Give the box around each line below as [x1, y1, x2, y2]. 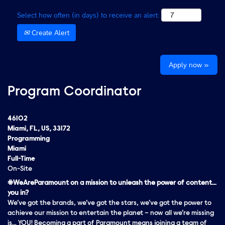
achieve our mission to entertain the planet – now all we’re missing [8, 210, 214, 217]
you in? [8, 190, 29, 197]
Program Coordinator [8, 85, 142, 99]
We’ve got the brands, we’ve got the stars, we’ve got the [8, 200, 182, 207]
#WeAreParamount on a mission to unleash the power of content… [8, 180, 216, 187]
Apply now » [169, 61, 209, 69]
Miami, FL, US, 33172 [8, 126, 70, 133]
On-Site [8, 166, 32, 173]
